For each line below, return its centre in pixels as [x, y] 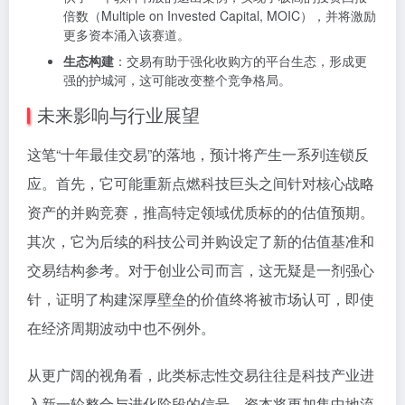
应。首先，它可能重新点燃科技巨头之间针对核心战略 [201, 183]
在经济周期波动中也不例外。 [121, 328]
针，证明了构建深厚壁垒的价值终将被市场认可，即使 [201, 299]
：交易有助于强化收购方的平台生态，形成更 [240, 61]
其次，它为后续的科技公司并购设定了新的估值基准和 [201, 241]
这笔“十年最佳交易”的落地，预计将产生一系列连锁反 [198, 154]
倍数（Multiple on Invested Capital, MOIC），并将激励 [220, 15]
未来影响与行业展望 [118, 114]
